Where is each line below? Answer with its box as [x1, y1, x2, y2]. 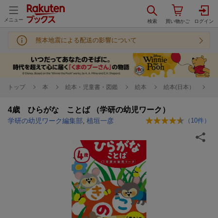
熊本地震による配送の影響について [36, 36, 137, 44]
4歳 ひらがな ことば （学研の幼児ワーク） [8, 105, 170, 114]
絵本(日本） [163, 83, 195, 91]
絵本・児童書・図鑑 [65, 83, 118, 91]
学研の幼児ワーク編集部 [8, 116, 83, 125]
